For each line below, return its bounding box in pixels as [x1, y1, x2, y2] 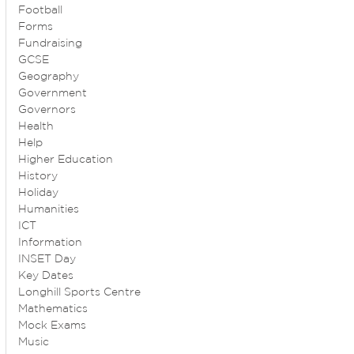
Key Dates [18, 271, 74, 281]
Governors [18, 105, 77, 115]
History [18, 171, 58, 182]
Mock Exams [18, 321, 87, 331]
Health [18, 122, 55, 132]
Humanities [18, 205, 80, 215]
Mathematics [18, 304, 88, 314]
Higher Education [18, 155, 114, 165]
